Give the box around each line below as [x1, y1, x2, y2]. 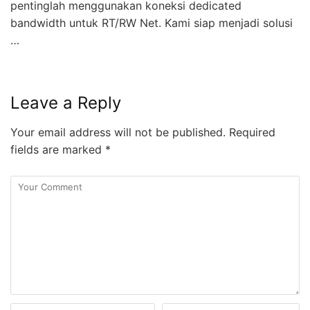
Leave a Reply [10, 93, 121, 113]
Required [226, 125, 275, 140]
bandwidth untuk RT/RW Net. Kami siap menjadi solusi [10, 16, 293, 30]
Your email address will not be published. [10, 125, 226, 140]
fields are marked [10, 143, 105, 157]
